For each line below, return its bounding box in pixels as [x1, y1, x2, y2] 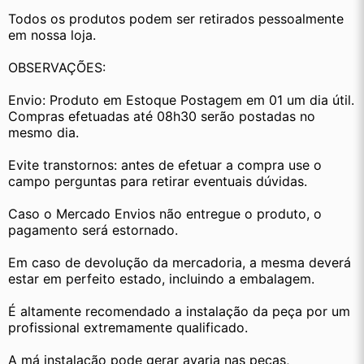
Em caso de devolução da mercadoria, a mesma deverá [8, 254, 351, 271]
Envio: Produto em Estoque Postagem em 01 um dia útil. [8, 92, 354, 109]
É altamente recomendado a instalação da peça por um [8, 303, 350, 320]
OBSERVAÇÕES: [8, 59, 106, 76]
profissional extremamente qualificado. [8, 319, 248, 336]
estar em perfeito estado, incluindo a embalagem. [8, 271, 314, 288]
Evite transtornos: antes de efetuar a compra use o [8, 157, 322, 174]
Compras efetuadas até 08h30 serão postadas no [8, 108, 315, 125]
